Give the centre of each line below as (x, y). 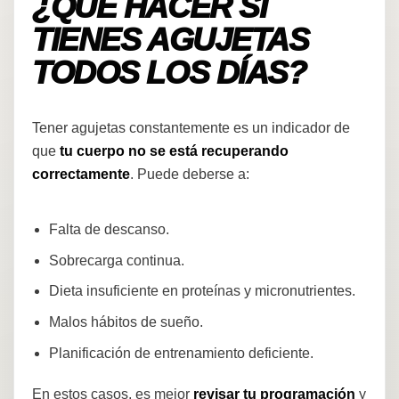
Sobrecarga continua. (117, 260)
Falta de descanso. (110, 229)
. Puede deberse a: (190, 174)
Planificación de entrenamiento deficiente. (182, 354)
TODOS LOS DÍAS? (169, 73)
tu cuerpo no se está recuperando (174, 151)
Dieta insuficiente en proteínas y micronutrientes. (203, 291)
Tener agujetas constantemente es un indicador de (191, 127)
